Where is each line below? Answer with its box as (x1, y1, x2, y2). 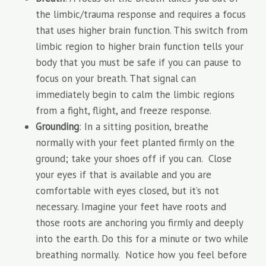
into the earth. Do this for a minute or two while (36, 232, 248, 245)
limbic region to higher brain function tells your (36, 40, 243, 53)
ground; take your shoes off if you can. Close (36, 152, 232, 165)
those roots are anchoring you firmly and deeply (36, 216, 243, 229)
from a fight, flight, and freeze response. (36, 104, 211, 117)
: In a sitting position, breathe (79, 120, 208, 133)
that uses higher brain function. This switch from (36, 24, 248, 37)
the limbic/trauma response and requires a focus (36, 8, 246, 21)
